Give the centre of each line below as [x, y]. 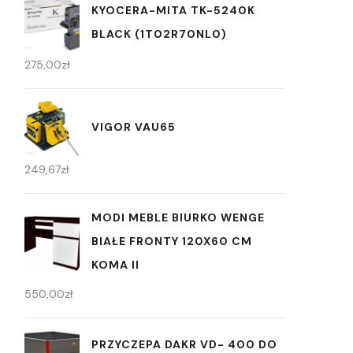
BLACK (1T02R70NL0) [159, 33]
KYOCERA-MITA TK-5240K [173, 10]
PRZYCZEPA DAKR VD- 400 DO [184, 344]
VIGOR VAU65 [134, 126]
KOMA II [115, 265]
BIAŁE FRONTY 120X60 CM [172, 241]
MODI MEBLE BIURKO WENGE [178, 217]
